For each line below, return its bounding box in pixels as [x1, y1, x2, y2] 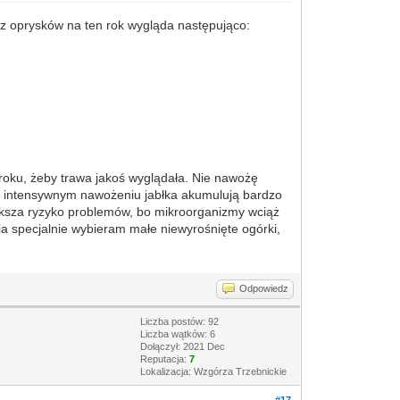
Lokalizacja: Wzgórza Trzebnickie [140, 366, 287, 377]
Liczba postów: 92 [140, 316, 220, 327]
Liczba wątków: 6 [140, 329, 216, 339]
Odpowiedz [239, 283, 289, 294]
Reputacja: [140, 354, 190, 364]
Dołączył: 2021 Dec [140, 341, 226, 352]
